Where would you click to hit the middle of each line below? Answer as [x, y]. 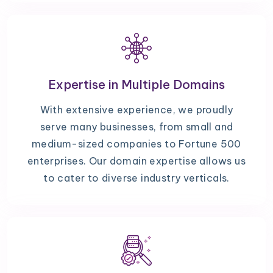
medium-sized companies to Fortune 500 [136, 144]
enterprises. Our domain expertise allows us [136, 161]
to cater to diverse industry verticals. [136, 178]
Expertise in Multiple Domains [136, 85]
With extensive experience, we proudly [136, 110]
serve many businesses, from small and [136, 127]
